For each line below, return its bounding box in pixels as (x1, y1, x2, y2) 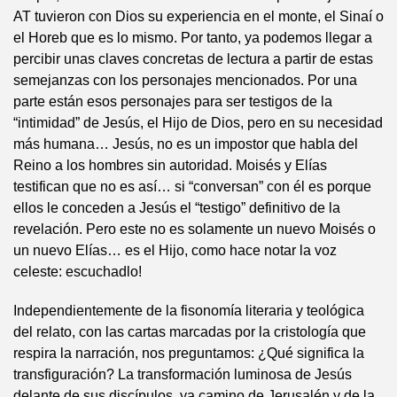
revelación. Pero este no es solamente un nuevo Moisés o (13, 222, 376, 237)
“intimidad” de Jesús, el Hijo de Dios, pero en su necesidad (13, 115, 383, 130)
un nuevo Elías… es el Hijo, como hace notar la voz (13, 243, 337, 258)
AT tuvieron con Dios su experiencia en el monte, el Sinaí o (13, 9, 384, 24)
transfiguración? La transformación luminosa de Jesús (13, 367, 352, 382)
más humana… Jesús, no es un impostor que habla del (13, 136, 358, 152)
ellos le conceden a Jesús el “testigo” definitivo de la (13, 200, 340, 215)
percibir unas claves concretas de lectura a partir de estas (13, 51, 373, 66)
